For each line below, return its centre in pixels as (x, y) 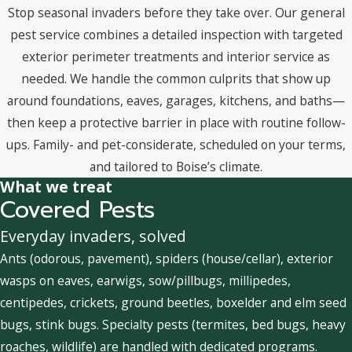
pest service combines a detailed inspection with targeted (176, 35)
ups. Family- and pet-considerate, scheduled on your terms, (176, 145)
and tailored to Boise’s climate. (176, 167)
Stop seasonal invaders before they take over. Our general (176, 13)
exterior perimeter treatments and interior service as (176, 57)
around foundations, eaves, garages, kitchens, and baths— (176, 101)
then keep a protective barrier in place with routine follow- (176, 123)
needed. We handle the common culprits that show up (176, 79)
